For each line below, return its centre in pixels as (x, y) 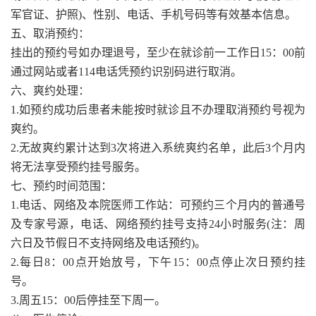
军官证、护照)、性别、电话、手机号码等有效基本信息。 (153, 14)
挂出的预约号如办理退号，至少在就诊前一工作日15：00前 (158, 52)
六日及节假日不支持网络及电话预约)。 (108, 243)
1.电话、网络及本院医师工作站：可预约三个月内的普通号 (158, 205)
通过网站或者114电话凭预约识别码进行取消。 (126, 71)
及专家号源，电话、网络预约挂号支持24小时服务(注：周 (158, 224)
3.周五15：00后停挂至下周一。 (88, 300)
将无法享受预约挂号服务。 (78, 166)
